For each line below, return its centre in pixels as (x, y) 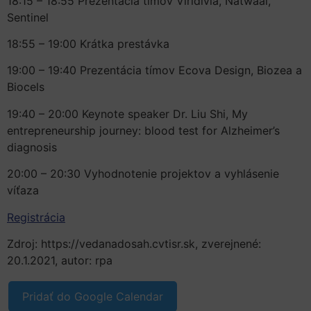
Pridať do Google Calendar (93, 297)
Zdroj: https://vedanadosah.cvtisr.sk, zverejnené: (134, 244)
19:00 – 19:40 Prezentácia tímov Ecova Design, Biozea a (154, 70)
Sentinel (28, 17)
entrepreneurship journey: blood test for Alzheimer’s (143, 130)
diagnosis (32, 147)
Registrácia (36, 217)
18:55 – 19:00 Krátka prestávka (88, 44)
